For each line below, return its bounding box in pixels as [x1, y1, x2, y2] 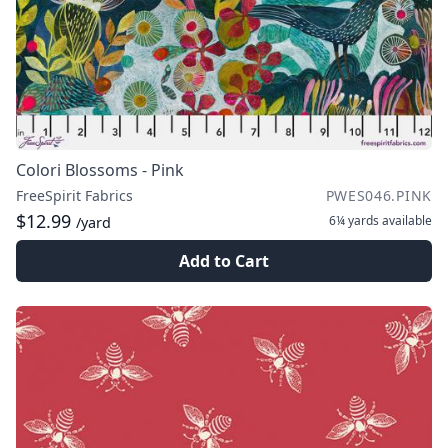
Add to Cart [179, 250, 269, 272]
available [379, 212, 432, 229]
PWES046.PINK [325, 186, 432, 205]
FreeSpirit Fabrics [16, 186, 133, 205]
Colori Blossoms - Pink [16, 159, 184, 181]
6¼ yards [329, 212, 379, 229]
